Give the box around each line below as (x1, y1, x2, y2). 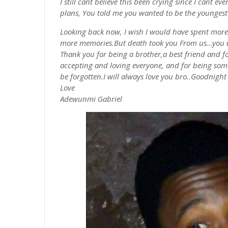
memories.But (79, 38, 126, 48)
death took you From (126, 38, 199, 48)
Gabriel (96, 94, 122, 104)
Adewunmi (60, 94, 96, 104)
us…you (199, 38, 224, 48)
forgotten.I (70, 71, 105, 81)
